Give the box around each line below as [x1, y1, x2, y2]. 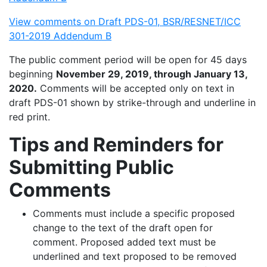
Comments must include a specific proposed [33, 207, 235, 219]
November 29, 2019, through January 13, [56, 68, 247, 80]
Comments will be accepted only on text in [37, 82, 234, 94]
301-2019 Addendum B [9, 30, 111, 42]
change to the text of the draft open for [33, 222, 213, 234]
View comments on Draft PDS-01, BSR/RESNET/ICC [9, 15, 241, 27]
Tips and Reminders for [9, 133, 223, 156]
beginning [9, 68, 56, 80]
